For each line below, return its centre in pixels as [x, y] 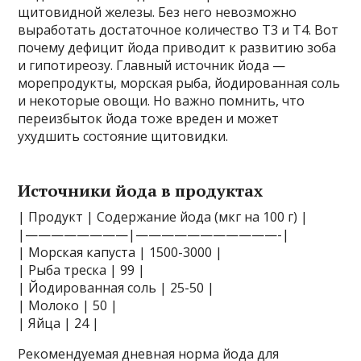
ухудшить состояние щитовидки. [123, 136]
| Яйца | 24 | [59, 323]
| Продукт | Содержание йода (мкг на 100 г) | [163, 216]
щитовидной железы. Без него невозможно [158, 12]
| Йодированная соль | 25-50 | [116, 287]
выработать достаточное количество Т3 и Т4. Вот [178, 29]
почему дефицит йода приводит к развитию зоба [177, 47]
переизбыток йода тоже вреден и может [149, 118]
